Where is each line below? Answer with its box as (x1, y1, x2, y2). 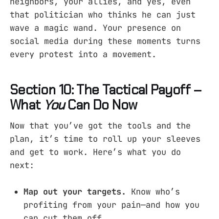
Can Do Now (64, 96, 137, 114)
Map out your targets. (23, 186, 126, 197)
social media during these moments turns (10, 35, 200, 46)
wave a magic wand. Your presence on (10, 22, 181, 33)
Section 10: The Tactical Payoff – (10, 81, 202, 99)
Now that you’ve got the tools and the (10, 120, 191, 131)
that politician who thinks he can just (10, 9, 196, 20)
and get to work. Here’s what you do (10, 146, 181, 157)
